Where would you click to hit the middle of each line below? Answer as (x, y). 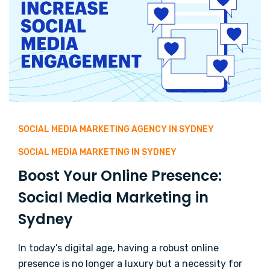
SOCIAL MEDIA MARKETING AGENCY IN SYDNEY (116, 130)
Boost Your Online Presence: (120, 176)
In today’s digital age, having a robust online (118, 248)
